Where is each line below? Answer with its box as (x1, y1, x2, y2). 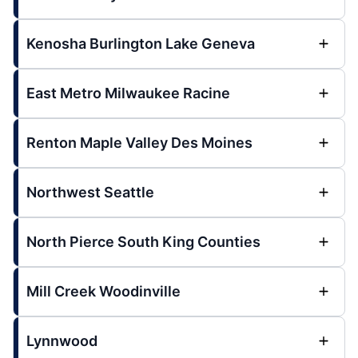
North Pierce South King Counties (26, 233, 261, 250)
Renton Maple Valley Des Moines (26, 134, 253, 151)
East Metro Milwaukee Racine (26, 85, 230, 101)
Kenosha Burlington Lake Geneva (26, 35, 255, 52)
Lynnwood (26, 332, 97, 349)
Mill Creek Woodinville (26, 283, 181, 300)
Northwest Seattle (26, 184, 154, 201)
